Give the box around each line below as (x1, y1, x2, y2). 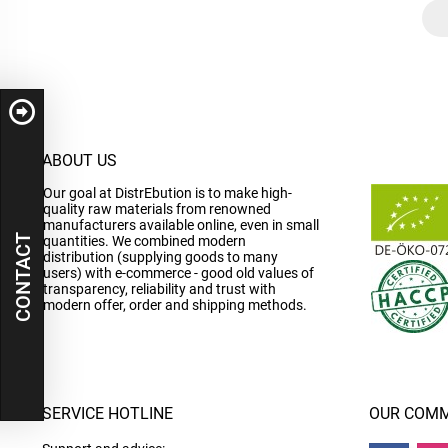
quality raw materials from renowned (43, 201, 271, 217)
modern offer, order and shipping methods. (43, 297, 307, 313)
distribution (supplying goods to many (43, 249, 278, 265)
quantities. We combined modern (43, 233, 246, 249)
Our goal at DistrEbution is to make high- (43, 185, 292, 201)
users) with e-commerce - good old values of (43, 265, 314, 281)
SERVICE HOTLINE (42, 404, 173, 423)
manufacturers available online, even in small (43, 217, 319, 233)
